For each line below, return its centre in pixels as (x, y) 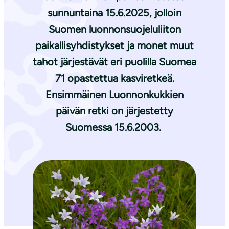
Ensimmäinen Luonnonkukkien (114, 95)
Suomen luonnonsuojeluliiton (114, 29)
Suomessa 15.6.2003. (114, 128)
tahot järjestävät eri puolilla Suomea (114, 62)
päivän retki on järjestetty (114, 111)
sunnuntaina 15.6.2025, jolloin (114, 13)
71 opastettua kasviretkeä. (114, 78)
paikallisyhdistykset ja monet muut (114, 46)
